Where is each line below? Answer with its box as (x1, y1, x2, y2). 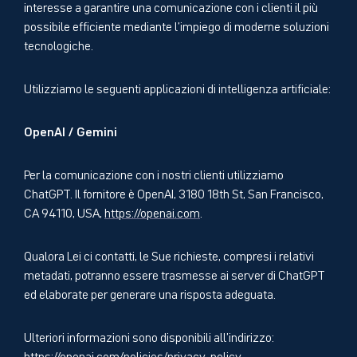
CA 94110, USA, (24, 202, 104, 221)
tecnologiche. (24, 35, 93, 53)
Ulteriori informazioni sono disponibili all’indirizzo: (24, 327, 274, 345)
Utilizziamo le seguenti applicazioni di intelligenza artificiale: (24, 78, 331, 96)
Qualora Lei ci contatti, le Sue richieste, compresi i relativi (24, 245, 314, 264)
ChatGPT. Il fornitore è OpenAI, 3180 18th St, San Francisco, (24, 183, 324, 202)
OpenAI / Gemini (24, 120, 117, 140)
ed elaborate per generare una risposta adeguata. (24, 284, 276, 302)
